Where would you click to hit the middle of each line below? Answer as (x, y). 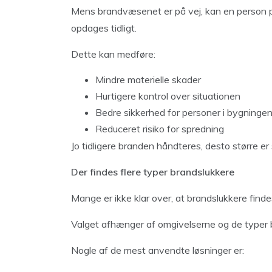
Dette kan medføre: (113, 54)
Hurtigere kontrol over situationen (168, 96)
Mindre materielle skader (148, 79)
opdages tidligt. (104, 28)
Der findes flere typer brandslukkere (153, 172)
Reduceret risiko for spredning (160, 128)
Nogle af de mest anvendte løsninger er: (158, 250)
